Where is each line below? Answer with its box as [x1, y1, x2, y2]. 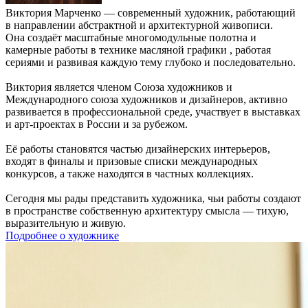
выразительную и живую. [5, 217, 126, 230]
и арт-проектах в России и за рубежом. [5, 118, 188, 131]
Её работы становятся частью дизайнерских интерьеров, [5, 143, 270, 155]
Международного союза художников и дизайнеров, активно [5, 93, 287, 106]
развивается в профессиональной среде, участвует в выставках [5, 106, 300, 118]
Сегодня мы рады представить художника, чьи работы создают [5, 192, 301, 205]
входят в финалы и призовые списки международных [5, 155, 258, 168]
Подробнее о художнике [5, 230, 119, 242]
